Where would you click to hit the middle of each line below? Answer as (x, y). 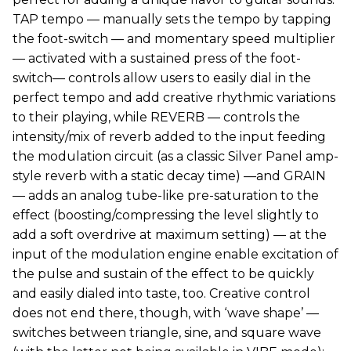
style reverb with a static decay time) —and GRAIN (169, 176)
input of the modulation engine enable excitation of (175, 255)
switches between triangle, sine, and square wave (167, 333)
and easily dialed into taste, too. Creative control (161, 294)
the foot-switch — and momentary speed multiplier (174, 39)
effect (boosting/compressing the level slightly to (166, 215)
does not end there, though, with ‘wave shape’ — (166, 313)
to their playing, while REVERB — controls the (156, 118)
